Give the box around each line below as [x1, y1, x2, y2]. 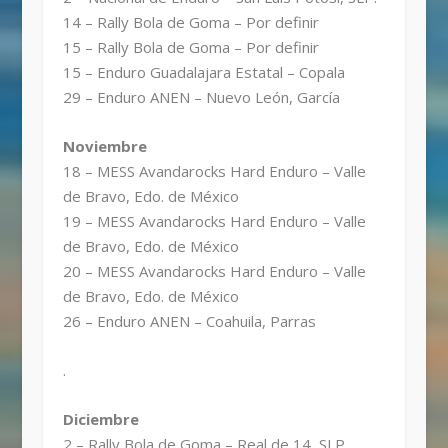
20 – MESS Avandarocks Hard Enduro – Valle [62, 260, 366, 281]
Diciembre [62, 408, 139, 429]
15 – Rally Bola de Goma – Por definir [62, 36, 319, 57]
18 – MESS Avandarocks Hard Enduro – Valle [62, 160, 366, 181]
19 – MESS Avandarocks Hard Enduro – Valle [62, 210, 366, 231]
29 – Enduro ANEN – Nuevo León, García [62, 86, 340, 107]
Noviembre [62, 135, 147, 156]
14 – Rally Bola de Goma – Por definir [62, 11, 319, 32]
